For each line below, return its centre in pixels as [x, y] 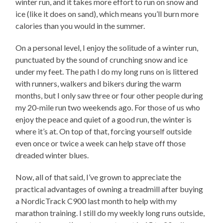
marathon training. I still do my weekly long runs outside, [110, 213]
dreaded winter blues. [52, 155]
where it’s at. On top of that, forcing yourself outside [104, 131]
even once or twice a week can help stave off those [101, 143]
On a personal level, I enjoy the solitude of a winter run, [107, 47]
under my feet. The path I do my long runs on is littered [107, 71]
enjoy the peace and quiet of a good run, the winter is [104, 119]
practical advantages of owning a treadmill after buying [110, 189]
